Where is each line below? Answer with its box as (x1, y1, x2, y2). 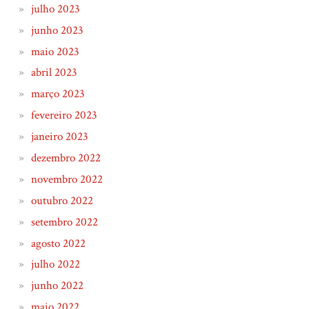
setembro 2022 (30, 214, 98, 230)
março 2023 (30, 86, 85, 102)
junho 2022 (30, 278, 83, 294)
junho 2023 (30, 22, 83, 38)
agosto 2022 (30, 235, 86, 251)
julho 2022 (30, 257, 80, 272)
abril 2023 (30, 65, 77, 81)
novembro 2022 (30, 171, 103, 187)
